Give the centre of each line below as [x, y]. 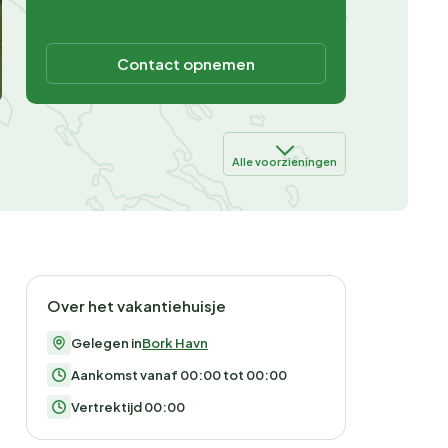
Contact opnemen [186, 64]
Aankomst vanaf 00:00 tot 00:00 [179, 375]
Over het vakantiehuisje [136, 306]
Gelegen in [106, 343]
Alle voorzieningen [284, 162]
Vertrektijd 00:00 [128, 407]
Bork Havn [175, 343]
